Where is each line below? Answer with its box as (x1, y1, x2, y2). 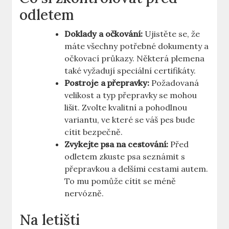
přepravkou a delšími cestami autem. (64, 164, 209, 174)
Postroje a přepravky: (64, 78, 150, 88)
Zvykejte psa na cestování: (64, 139, 169, 150)
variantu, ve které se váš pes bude (64, 114, 195, 125)
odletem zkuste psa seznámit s (64, 151, 186, 162)
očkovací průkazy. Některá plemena (64, 53, 205, 64)
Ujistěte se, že (143, 29, 200, 39)
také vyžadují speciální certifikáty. (64, 65, 196, 76)
